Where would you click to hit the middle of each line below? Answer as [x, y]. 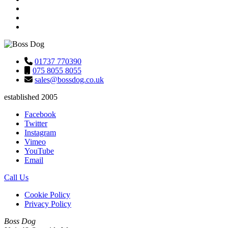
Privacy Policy [48, 204]
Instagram [40, 133]
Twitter [36, 124]
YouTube [39, 151]
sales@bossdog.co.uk [69, 80]
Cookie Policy [47, 195]
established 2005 [31, 97]
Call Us [16, 178]
